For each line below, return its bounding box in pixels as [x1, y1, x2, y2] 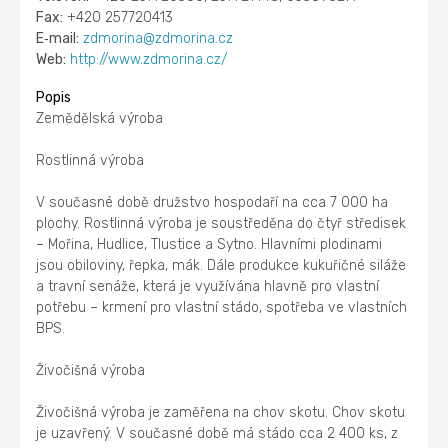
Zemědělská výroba [36, 109, 164, 127]
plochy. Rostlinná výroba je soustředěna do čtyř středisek [36, 214, 407, 232]
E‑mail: [36, 29, 80, 47]
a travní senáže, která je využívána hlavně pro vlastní [36, 277, 380, 295]
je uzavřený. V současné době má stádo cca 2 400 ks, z [36, 424, 399, 442]
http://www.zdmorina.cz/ [70, 50, 228, 68]
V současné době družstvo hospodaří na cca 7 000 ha [36, 193, 389, 211]
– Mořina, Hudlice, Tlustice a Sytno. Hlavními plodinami [36, 235, 383, 253]
